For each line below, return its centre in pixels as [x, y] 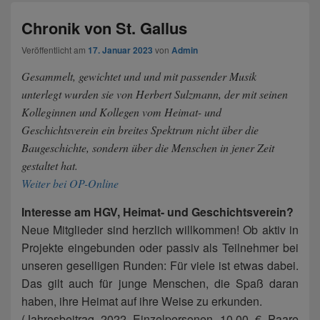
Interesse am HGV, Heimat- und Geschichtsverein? [157, 212]
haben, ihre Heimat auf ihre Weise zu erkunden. [142, 301]
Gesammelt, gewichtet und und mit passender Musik [139, 76]
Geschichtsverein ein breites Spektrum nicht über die [140, 130]
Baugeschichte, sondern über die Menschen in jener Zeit [148, 148]
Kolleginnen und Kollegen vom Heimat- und [121, 112]
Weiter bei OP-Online [70, 184]
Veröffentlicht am [55, 50]
